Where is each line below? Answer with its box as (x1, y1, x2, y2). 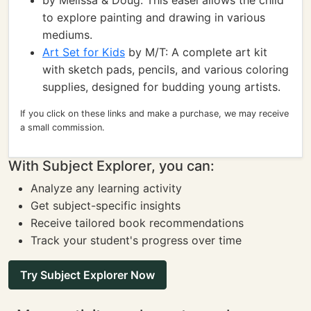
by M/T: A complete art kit (125, 45, 267, 59)
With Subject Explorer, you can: (8, 158, 215, 174)
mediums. (42, 28, 92, 42)
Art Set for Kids (42, 45, 125, 59)
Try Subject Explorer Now (20, 268, 155, 282)
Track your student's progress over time (31, 233, 242, 247)
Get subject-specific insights (31, 199, 180, 212)
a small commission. (20, 122, 105, 133)
